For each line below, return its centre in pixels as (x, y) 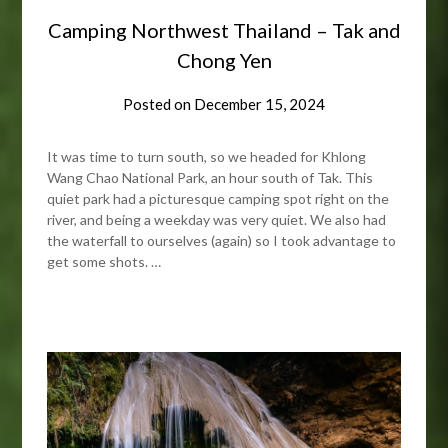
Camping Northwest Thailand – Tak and (224, 30)
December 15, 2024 (259, 104)
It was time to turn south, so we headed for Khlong (207, 157)
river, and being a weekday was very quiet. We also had (217, 220)
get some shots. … (104, 262)
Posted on (158, 104)
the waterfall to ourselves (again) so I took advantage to (222, 241)
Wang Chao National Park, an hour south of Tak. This (210, 178)
